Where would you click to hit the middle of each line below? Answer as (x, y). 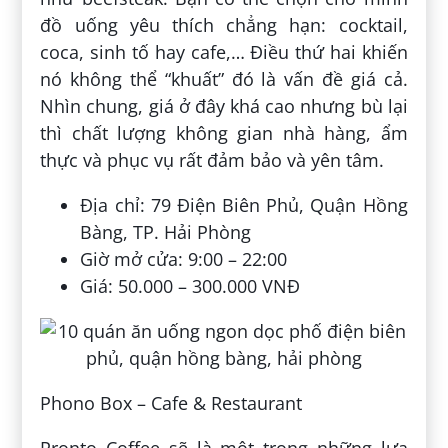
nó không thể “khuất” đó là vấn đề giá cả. (224, 78)
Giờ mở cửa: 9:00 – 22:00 (184, 258)
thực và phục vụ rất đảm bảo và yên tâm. (215, 159)
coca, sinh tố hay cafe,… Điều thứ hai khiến (224, 51)
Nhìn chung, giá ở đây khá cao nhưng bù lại (224, 105)
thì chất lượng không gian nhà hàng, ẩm (224, 132)
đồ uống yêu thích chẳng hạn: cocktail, (224, 24)
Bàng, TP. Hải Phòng (166, 231)
